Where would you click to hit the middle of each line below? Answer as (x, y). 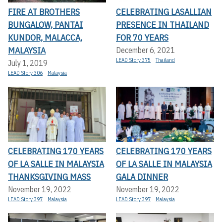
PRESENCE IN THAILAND (163, 24)
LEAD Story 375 (133, 60)
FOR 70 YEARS (142, 37)
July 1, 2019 (28, 63)
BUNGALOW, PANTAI (45, 24)
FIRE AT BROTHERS (44, 11)
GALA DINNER (142, 177)
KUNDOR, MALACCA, (45, 37)
